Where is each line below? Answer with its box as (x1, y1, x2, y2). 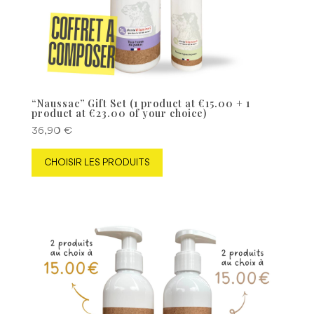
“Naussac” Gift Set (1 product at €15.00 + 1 (31, 97, 250, 110)
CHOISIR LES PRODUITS (43, 157, 150, 168)
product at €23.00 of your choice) (31, 107, 207, 120)
